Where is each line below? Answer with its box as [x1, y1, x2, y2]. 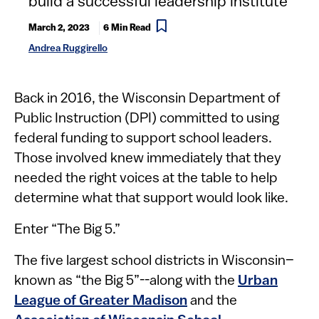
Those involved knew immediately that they [14, 152, 281, 166]
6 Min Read [103, 23, 151, 33]
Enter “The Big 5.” [14, 223, 120, 237]
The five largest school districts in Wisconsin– [14, 254, 294, 268]
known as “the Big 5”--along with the [14, 274, 238, 288]
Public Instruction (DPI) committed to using [14, 112, 279, 126]
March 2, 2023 [28, 23, 90, 33]
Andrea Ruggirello [28, 43, 108, 54]
